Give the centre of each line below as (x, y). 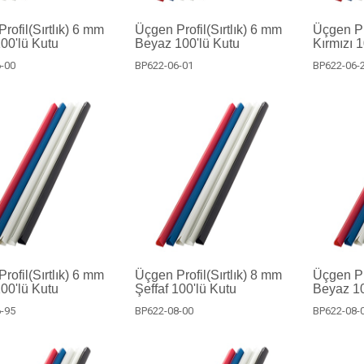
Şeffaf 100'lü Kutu (185, 288)
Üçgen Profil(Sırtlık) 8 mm (208, 275)
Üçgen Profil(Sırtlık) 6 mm (208, 30)
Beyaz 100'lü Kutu (187, 44)
